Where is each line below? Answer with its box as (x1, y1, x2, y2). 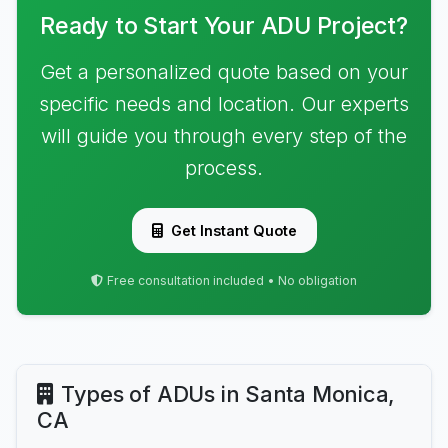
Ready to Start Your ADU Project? (40, 11, 408, 40)
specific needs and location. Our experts (39, 92, 409, 116)
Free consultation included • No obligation (107, 273, 357, 288)
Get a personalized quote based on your (40, 60, 408, 84)
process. (185, 156, 263, 180)
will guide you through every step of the (41, 124, 407, 148)
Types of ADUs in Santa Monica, (60, 381, 396, 407)
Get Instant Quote (170, 222, 297, 239)
